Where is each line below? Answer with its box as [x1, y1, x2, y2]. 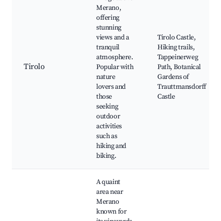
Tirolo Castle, [157, 33, 196, 42]
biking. [96, 151, 116, 161]
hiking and [96, 142, 126, 151]
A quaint [96, 178, 120, 187]
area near [96, 187, 123, 197]
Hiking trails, [157, 43, 195, 52]
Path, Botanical [157, 63, 201, 72]
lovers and [96, 82, 126, 92]
